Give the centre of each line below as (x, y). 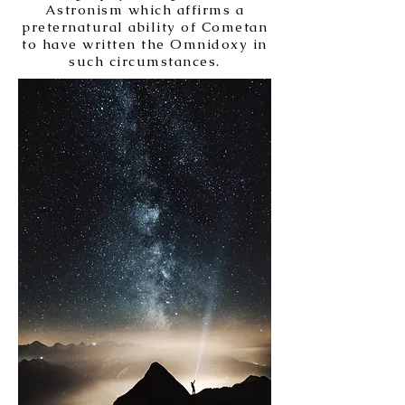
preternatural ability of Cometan (145, 27)
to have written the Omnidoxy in (145, 44)
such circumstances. (145, 61)
